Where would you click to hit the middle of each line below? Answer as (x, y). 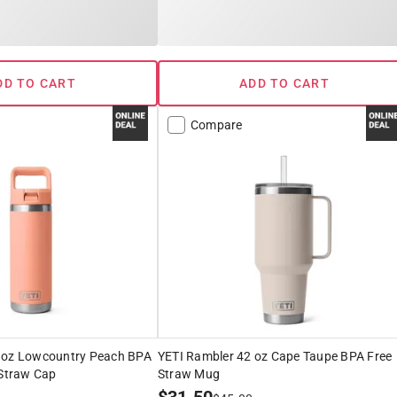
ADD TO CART (284, 84)
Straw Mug (189, 374)
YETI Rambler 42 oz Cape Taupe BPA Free (275, 357)
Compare (216, 125)
